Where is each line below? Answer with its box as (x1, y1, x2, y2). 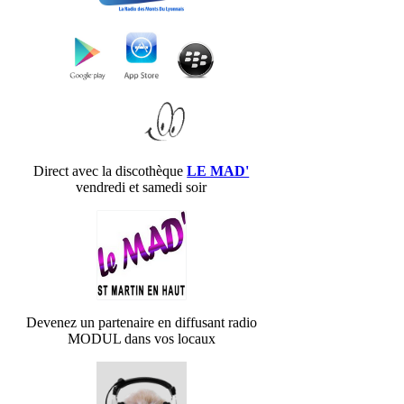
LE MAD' (187, 163, 250, 179)
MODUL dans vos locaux (67, 331, 216, 347)
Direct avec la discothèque (33, 163, 188, 179)
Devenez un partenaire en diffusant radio (25, 315, 257, 331)
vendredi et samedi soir (76, 179, 207, 196)
